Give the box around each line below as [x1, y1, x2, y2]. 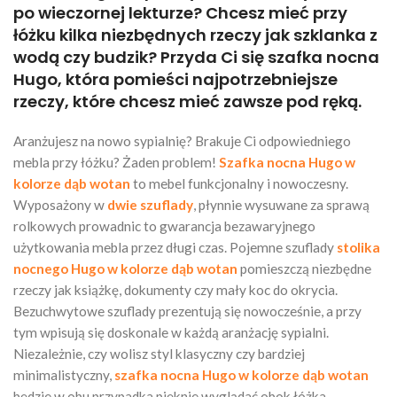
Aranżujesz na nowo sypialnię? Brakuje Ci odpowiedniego [13, 132, 351, 149]
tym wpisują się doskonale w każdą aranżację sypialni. [13, 323, 329, 340]
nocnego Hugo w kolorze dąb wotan [13, 260, 237, 276]
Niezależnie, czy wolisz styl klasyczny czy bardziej [13, 345, 305, 362]
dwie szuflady [107, 196, 193, 213]
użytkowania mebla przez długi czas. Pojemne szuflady [13, 238, 337, 255]
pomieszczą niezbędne [237, 260, 371, 276]
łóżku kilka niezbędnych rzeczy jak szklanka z [13, 23, 378, 46]
